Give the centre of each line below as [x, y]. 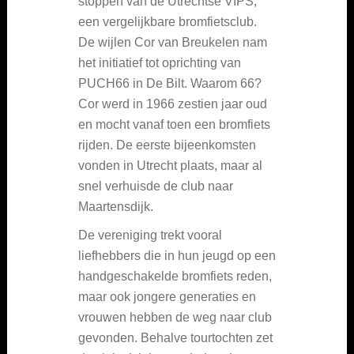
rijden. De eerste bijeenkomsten [167, 145]
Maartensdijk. [116, 207]
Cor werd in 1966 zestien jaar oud [173, 104]
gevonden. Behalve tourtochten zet [175, 338]
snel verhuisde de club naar [156, 186]
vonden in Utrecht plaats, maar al [170, 166]
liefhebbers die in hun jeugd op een [177, 256]
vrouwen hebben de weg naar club [175, 318]
